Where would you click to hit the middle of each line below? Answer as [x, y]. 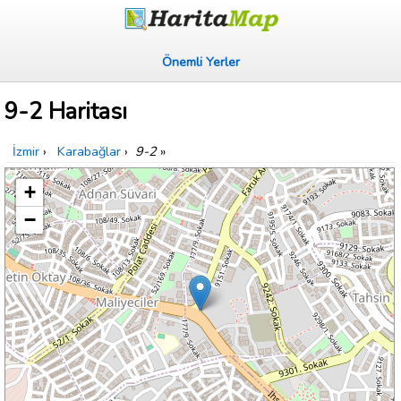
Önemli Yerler [200, 62]
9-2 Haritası [66, 112]
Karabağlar [89, 152]
